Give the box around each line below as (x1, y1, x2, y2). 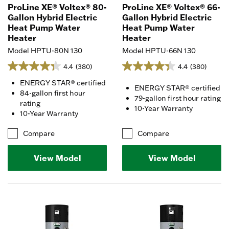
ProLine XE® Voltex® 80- (8, 2, 107, 12)
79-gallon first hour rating (134, 93, 221, 103)
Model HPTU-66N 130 (122, 45, 196, 55)
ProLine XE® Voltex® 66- (122, 2, 220, 12)
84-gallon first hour (20, 88, 85, 98)
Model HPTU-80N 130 (8, 45, 82, 55)
